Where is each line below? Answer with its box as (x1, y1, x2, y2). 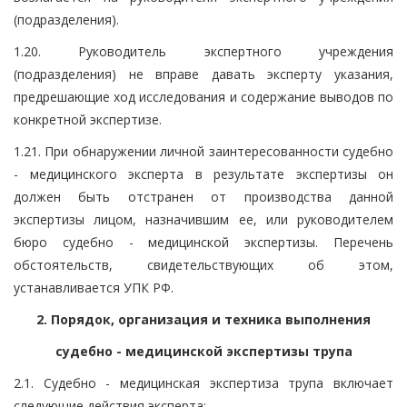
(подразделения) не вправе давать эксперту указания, (14, 65, 393, 83)
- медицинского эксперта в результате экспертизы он (14, 164, 393, 183)
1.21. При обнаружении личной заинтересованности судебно (14, 142, 393, 160)
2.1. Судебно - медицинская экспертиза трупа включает (14, 373, 393, 392)
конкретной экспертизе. (14, 110, 162, 128)
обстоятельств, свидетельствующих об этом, (14, 255, 393, 273)
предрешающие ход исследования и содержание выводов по (14, 87, 393, 105)
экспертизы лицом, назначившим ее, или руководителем (14, 210, 393, 228)
